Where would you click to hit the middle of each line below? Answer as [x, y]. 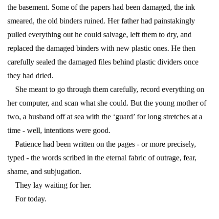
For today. [27, 199]
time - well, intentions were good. [59, 131]
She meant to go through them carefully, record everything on [106, 89]
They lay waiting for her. [49, 185]
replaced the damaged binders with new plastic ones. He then [101, 48]
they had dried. [30, 76]
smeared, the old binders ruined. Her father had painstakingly [101, 21]
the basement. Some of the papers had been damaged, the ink [101, 7]
